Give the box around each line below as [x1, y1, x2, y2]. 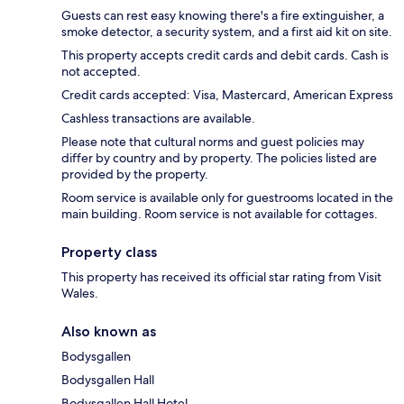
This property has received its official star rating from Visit [61, 268, 381, 285]
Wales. [61, 284, 98, 301]
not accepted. [61, 62, 141, 79]
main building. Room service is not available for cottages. [61, 205, 378, 222]
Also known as [61, 322, 156, 340]
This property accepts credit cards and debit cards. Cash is [61, 46, 389, 63]
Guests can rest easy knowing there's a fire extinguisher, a [61, 6, 384, 23]
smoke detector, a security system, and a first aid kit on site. [61, 23, 392, 40]
